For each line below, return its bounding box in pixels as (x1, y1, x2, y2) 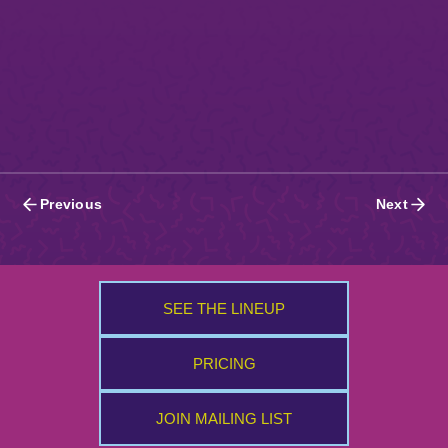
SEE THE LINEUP (163, 299, 285, 317)
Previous (40, 196, 103, 213)
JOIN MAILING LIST (156, 409, 292, 427)
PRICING (192, 354, 256, 372)
